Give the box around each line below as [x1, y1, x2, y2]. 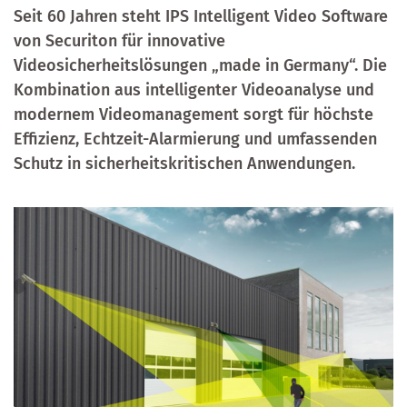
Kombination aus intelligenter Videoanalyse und [14, 80, 374, 100]
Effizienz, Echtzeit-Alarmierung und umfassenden [14, 129, 377, 149]
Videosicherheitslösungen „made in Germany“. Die [14, 55, 387, 75]
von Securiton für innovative [14, 31, 225, 51]
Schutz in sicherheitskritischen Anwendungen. [14, 154, 355, 174]
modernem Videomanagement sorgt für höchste [14, 104, 373, 124]
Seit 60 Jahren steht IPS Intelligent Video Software [14, 6, 388, 26]
